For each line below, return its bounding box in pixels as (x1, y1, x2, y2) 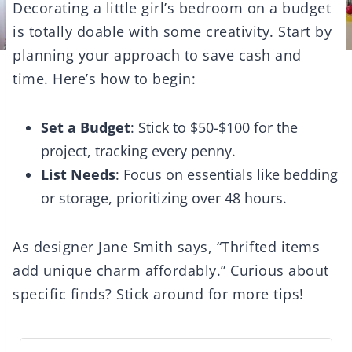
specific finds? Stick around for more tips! (13, 284, 304, 303)
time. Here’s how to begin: (13, 68, 196, 88)
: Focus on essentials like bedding (115, 164, 338, 184)
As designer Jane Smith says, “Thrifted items (13, 236, 320, 256)
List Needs (41, 164, 115, 184)
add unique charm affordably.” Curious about (13, 260, 329, 280)
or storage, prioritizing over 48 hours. (41, 188, 287, 207)
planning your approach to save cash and (13, 45, 302, 64)
